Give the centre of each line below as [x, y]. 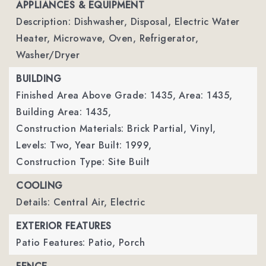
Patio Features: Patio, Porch [80, 243]
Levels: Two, [44, 145]
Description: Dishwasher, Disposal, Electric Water [128, 22]
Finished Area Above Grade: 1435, [96, 95]
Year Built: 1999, [113, 145]
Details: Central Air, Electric [80, 202]
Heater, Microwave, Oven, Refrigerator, [107, 38]
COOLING [39, 186]
